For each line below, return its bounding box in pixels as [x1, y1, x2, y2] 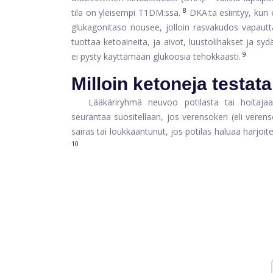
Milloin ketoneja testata [71, 74, 272, 94]
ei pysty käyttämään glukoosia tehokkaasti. [71, 51, 241, 62]
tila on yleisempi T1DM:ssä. [71, 7, 181, 18]
